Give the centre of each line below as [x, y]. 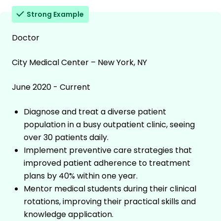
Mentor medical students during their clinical [110, 189]
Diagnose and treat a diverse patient [95, 112]
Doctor [26, 38]
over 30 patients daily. [66, 138]
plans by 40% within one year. [81, 176]
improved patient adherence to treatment [107, 163]
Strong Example [55, 15]
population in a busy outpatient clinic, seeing [109, 125]
